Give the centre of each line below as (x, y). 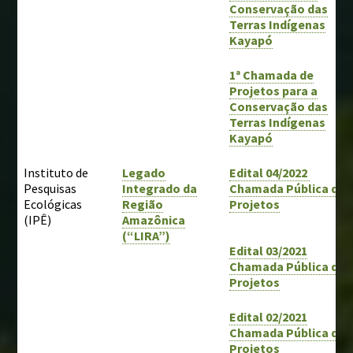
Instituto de (56, 172)
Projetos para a (274, 90)
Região (143, 204)
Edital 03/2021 (269, 250)
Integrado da (160, 188)
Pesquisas (50, 188)
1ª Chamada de (272, 74)
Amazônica (154, 219)
